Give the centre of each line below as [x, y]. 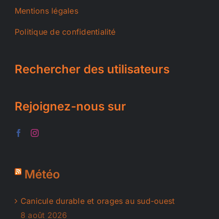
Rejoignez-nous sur [70, 106]
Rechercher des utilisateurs [92, 69]
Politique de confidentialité [65, 32]
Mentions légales [46, 11]
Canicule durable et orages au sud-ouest [98, 201]
